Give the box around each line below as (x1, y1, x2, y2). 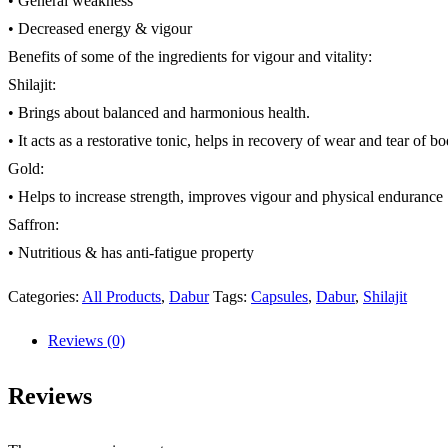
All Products (82, 288, 161, 306)
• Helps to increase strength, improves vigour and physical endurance (8, 188, 443, 206)
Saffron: (8, 216, 59, 234)
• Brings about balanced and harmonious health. (8, 104, 310, 122)
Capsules (251, 288, 308, 306)
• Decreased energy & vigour (8, 20, 192, 38)
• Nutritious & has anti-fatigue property (8, 244, 254, 262)
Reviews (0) (48, 332, 125, 350)
